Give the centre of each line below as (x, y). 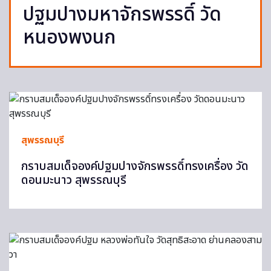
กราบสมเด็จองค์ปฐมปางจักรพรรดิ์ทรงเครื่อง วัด (135, 167)
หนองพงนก (70, 38)
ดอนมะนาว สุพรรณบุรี (74, 181)
